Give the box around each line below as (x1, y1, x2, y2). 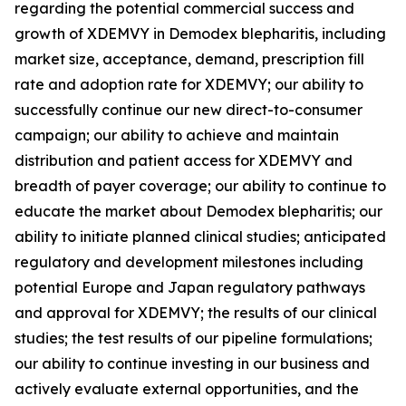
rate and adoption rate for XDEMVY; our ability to (14, 75, 363, 93)
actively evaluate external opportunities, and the (14, 380, 359, 398)
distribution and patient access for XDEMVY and (14, 151, 353, 169)
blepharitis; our (275, 202, 382, 220)
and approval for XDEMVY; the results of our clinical (14, 304, 377, 322)
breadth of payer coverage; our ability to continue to (14, 177, 386, 195)
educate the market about (14, 202, 206, 220)
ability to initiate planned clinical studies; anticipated (14, 227, 386, 246)
